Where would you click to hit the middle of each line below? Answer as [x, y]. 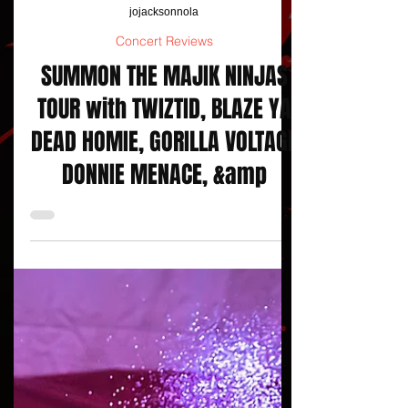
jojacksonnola [164, 44]
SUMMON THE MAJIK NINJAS [164, 109]
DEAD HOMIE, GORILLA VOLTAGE [164, 174]
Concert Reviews [164, 74]
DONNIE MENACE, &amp [164, 207]
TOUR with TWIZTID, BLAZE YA [164, 142]
